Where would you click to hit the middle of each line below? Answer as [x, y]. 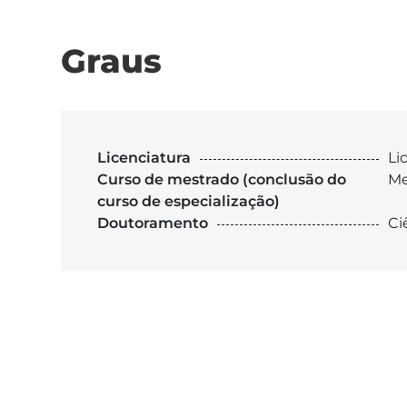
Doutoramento [153, 223]
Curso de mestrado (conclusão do [222, 179]
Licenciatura [144, 158]
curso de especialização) [189, 201]
